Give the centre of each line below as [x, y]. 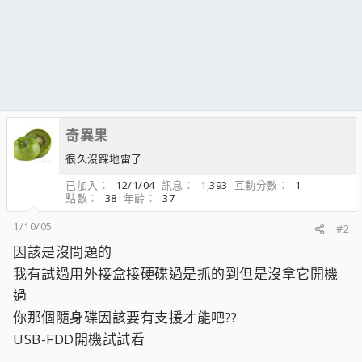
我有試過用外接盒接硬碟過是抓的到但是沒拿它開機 [176, 274]
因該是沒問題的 [63, 252]
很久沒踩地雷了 [104, 158]
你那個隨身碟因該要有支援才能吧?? [125, 317]
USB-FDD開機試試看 [79, 339]
